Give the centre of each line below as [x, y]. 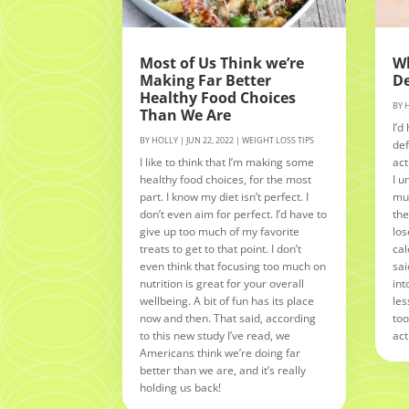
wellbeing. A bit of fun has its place [227, 300]
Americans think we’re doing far [220, 352]
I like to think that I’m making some [227, 162]
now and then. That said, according [228, 318]
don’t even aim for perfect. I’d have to [234, 214]
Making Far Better [206, 80]
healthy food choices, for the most [226, 179]
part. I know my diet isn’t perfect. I [225, 196]
